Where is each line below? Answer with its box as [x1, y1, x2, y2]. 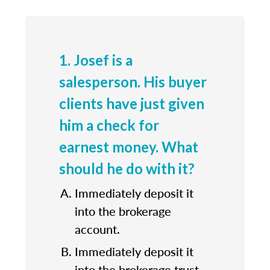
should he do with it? [59, 159, 195, 177]
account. [75, 220, 120, 237]
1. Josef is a [59, 51, 133, 69]
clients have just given [59, 94, 204, 112]
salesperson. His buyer [59, 72, 207, 90]
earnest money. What [59, 137, 198, 155]
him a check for [59, 116, 159, 134]
